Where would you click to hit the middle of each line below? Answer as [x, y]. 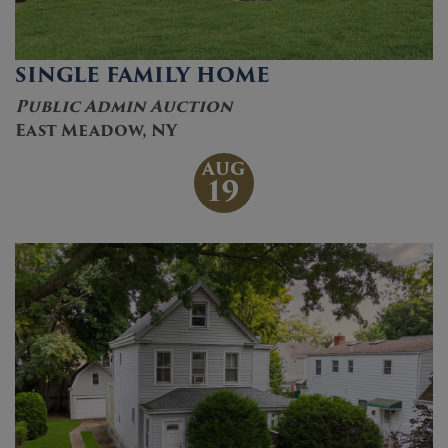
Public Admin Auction [124, 106]
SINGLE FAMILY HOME [142, 74]
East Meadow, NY [96, 130]
